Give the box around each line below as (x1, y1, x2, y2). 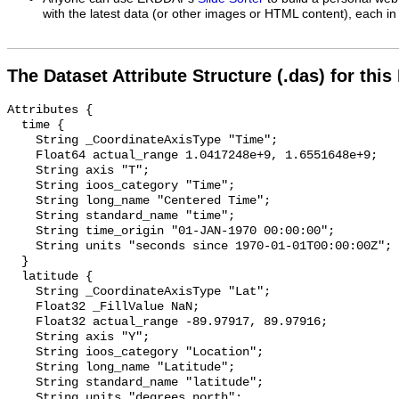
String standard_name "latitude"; (7, 376, 36, 390)
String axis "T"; (7, 164, 36, 178)
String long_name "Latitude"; (7, 361, 36, 375)
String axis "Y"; (7, 330, 36, 345)
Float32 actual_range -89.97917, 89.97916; (7, 315, 36, 330)
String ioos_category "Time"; (7, 179, 36, 193)
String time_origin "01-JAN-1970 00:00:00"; (7, 224, 36, 239)
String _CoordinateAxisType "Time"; (7, 134, 36, 148)
